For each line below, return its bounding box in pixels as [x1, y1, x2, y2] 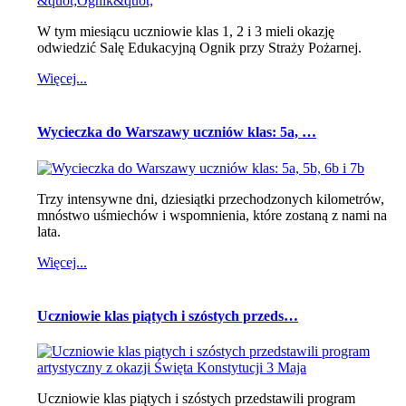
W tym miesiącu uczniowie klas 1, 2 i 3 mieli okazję [37, 24, 334, 40]
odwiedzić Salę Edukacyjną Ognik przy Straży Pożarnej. [37, 40, 362, 56]
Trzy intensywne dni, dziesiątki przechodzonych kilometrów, [37, 190, 384, 207]
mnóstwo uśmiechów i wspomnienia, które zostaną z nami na [37, 207, 387, 223]
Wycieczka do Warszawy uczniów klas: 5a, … [37, 124, 316, 140]
